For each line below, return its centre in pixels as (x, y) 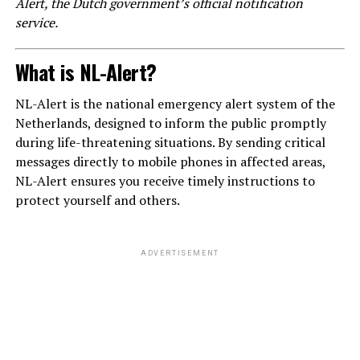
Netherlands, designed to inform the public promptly (170, 123)
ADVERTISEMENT (180, 254)
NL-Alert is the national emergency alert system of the (175, 104)
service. (36, 23)
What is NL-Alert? (86, 72)
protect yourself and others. (97, 200)
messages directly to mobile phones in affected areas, (170, 162)
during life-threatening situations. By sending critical (170, 143)
